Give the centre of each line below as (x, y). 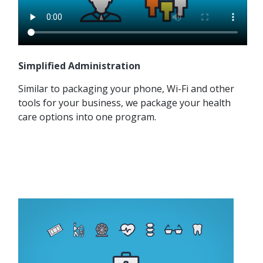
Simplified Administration (79, 65)
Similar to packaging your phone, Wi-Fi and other (126, 88)
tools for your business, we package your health (124, 102)
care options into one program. (87, 117)
